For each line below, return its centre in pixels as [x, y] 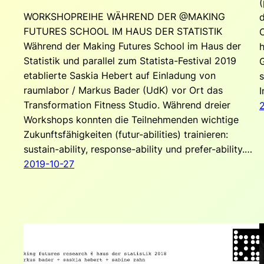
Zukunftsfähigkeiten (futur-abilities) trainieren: [126, 134]
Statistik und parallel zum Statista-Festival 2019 [130, 60]
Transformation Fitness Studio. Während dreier [127, 105]
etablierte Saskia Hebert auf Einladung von [120, 75]
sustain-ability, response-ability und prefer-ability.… [138, 149]
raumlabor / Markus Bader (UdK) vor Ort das [123, 90]
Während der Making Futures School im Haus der [132, 46]
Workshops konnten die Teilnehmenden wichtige [131, 119]
